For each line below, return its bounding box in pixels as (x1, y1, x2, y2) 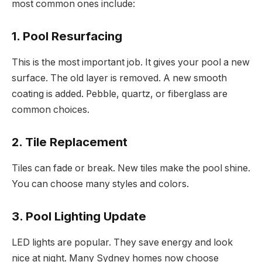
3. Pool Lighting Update (12, 209, 146, 224)
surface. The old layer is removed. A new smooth (12, 72, 227, 84)
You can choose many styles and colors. (12, 178, 189, 189)
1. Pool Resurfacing (12, 29, 122, 44)
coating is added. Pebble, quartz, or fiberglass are (12, 88, 227, 99)
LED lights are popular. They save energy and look (12, 236, 233, 248)
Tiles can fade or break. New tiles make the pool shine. (12, 162, 250, 174)
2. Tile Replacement (12, 135, 127, 150)
